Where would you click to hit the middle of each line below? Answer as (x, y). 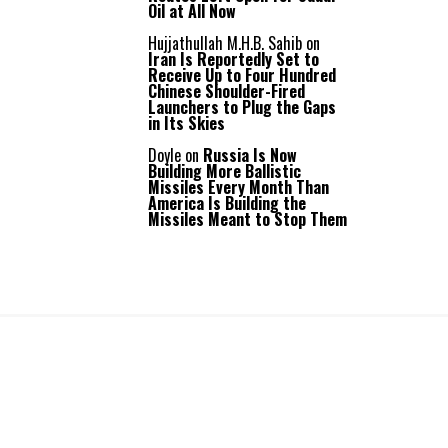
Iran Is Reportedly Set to (233, 59)
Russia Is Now (250, 155)
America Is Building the (227, 203)
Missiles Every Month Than (238, 187)
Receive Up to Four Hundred (242, 75)
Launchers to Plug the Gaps (242, 107)
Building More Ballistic (224, 171)
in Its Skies (186, 123)
